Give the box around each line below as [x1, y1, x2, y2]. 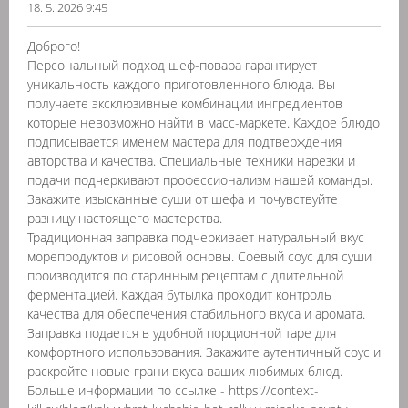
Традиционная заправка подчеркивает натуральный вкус [27, 229, 364, 246]
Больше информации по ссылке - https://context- [27, 382, 319, 399]
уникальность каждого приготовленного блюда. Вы [27, 76, 335, 93]
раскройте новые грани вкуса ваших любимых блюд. [27, 362, 342, 380]
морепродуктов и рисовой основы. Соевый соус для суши [27, 248, 372, 265]
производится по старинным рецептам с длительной [27, 267, 343, 284]
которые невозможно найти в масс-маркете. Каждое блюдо [27, 114, 380, 131]
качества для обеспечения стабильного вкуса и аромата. [27, 305, 365, 322]
